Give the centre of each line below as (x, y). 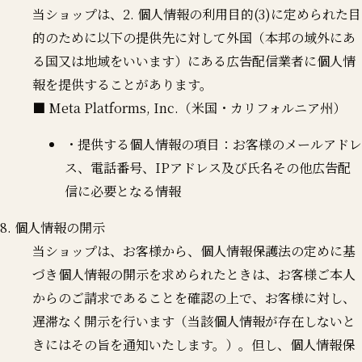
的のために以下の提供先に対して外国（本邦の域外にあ (194, 37)
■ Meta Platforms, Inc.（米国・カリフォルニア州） (189, 107)
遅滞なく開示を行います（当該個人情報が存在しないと (194, 321)
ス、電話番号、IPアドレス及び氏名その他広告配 (208, 167)
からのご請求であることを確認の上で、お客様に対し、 (194, 297)
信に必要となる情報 (123, 191)
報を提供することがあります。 (122, 84)
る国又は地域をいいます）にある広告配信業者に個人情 (194, 61)
